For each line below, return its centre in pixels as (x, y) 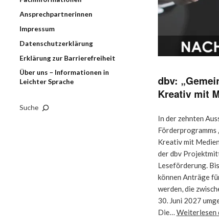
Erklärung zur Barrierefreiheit (67, 58)
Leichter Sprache (47, 81)
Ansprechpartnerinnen (56, 14)
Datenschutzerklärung (56, 43)
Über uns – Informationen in (64, 72)
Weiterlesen (196, 212)
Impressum (37, 29)
